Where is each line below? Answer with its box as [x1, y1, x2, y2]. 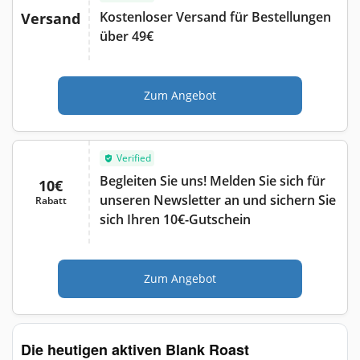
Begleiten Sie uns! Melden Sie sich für [100, 171, 325, 190]
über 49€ [100, 27, 153, 45]
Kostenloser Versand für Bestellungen [100, 7, 331, 26]
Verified [117, 150, 151, 165]
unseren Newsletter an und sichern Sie [100, 190, 336, 209]
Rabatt [35, 193, 67, 207]
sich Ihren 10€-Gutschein [100, 210, 251, 228]
